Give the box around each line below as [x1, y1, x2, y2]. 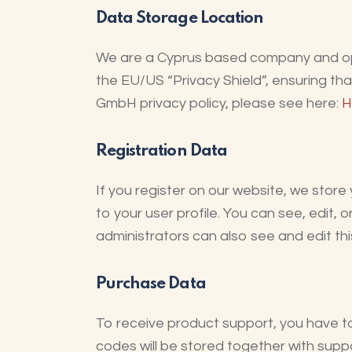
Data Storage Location [96, 9, 264, 27]
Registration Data [96, 142, 227, 159]
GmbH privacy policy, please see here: [96, 95, 342, 111]
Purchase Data [96, 275, 206, 292]
